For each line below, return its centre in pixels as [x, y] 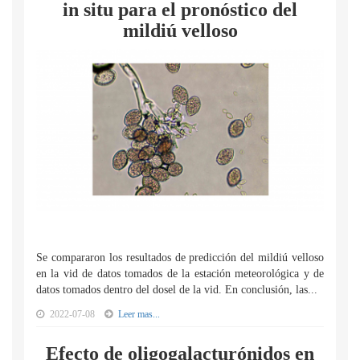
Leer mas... [139, 314]
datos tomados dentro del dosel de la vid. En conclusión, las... [177, 290]
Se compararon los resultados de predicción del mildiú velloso [180, 258]
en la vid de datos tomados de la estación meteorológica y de [180, 274]
